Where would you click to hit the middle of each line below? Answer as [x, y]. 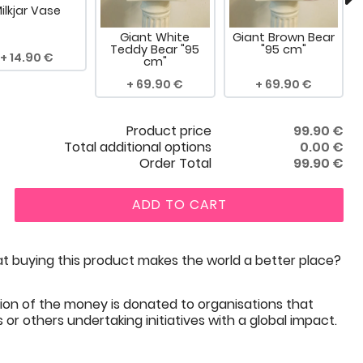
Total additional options [137, 147]
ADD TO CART [179, 205]
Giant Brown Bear [283, 38]
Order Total [175, 164]
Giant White [155, 38]
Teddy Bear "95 [155, 50]
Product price [169, 131]
